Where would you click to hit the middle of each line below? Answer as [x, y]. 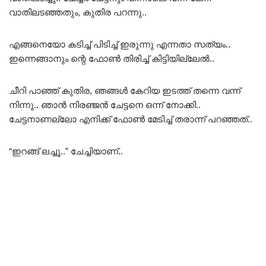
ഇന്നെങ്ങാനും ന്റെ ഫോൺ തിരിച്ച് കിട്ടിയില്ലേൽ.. [112, 58]
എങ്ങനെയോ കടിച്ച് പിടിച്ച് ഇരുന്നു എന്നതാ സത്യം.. [120, 44]
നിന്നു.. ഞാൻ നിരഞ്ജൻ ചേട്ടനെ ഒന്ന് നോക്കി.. [105, 104]
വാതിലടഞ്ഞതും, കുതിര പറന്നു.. [78, 12]
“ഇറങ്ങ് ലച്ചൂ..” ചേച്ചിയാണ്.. [66, 151]
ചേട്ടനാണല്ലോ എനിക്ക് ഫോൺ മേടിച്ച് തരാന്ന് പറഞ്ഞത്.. [131, 119]
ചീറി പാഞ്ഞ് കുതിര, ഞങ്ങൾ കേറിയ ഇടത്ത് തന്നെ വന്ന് [125, 90]
